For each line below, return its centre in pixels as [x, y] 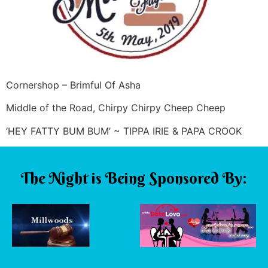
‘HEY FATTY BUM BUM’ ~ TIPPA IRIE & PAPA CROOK [124, 131]
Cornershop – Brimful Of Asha [73, 85]
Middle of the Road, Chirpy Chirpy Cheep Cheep [116, 108]
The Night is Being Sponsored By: [134, 178]
